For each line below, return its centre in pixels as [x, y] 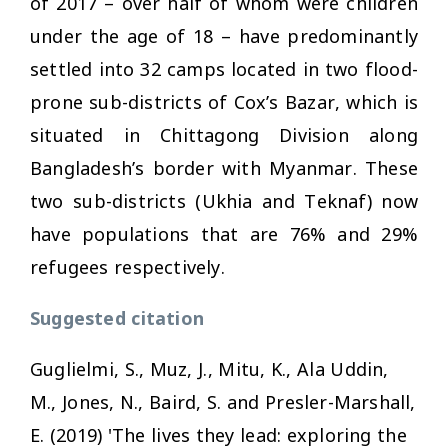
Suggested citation [117, 317]
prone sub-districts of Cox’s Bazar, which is [224, 101]
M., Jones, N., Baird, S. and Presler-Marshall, [223, 401]
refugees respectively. [127, 266]
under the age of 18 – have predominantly [224, 35]
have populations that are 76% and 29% [224, 233]
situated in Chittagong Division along [224, 134]
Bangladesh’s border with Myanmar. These [224, 167]
